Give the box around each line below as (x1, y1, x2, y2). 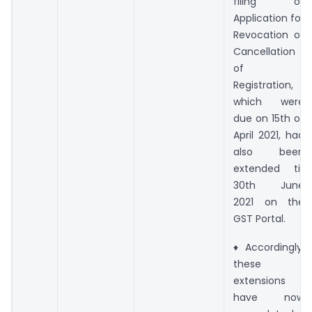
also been (233, 145, 304, 159)
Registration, (233, 78, 293, 93)
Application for (233, 11, 304, 26)
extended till (233, 162, 304, 176)
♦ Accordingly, (233, 240, 304, 254)
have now (233, 290, 304, 304)
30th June (233, 178, 304, 193)
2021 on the (233, 195, 304, 210)
